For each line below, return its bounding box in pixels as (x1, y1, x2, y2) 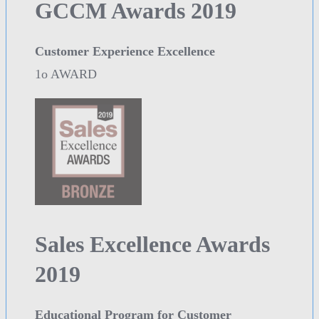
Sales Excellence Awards (35, 231, 270, 258)
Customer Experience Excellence (35, 44, 215, 59)
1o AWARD (35, 67, 97, 82)
